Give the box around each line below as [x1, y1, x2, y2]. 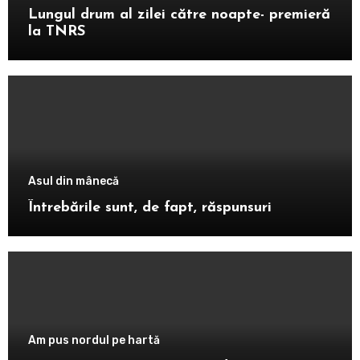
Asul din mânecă [27, 174, 119, 188]
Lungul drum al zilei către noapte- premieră [27, 6, 330, 22]
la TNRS [27, 23, 85, 39]
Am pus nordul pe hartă [27, 333, 160, 348]
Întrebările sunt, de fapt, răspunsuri [27, 199, 272, 215]
